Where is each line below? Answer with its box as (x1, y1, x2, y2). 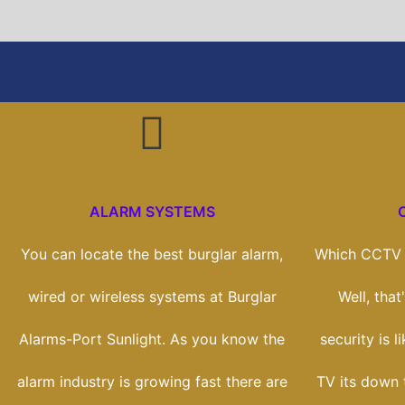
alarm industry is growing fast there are (16, 372, 287, 391)
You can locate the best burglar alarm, (21, 245, 283, 264)
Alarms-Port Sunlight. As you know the (19, 330, 285, 349)
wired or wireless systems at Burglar (27, 287, 277, 306)
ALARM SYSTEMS (89, 202, 215, 221)
